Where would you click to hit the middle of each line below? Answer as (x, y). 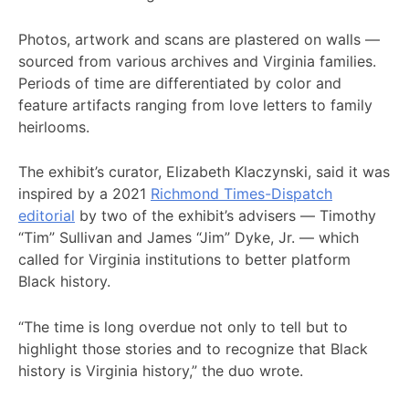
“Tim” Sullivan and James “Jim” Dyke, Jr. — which (189, 238)
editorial (47, 216)
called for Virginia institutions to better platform (184, 260)
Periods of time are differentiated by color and (180, 83)
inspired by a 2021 (84, 194)
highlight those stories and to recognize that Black (193, 348)
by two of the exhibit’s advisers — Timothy (225, 216)
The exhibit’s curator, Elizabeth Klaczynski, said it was (204, 172)
